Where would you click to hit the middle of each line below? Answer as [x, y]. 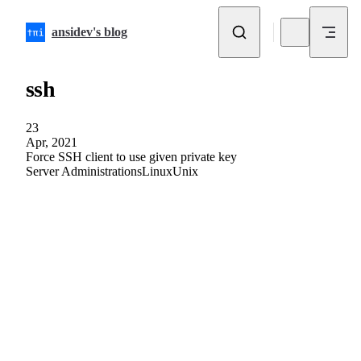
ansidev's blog [89, 32]
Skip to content [51, 19]
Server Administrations [84, 171]
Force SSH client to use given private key [131, 156]
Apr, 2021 [52, 142]
